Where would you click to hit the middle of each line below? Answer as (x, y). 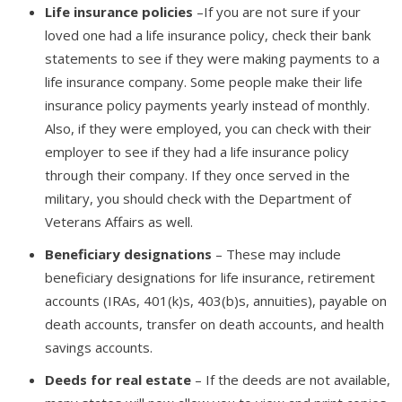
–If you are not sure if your (277, 11)
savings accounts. (99, 347)
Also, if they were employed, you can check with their (208, 128)
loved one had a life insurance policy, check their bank (208, 35)
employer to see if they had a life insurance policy (197, 151)
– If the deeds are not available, (291, 379)
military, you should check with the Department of (198, 198)
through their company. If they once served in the (197, 175)
